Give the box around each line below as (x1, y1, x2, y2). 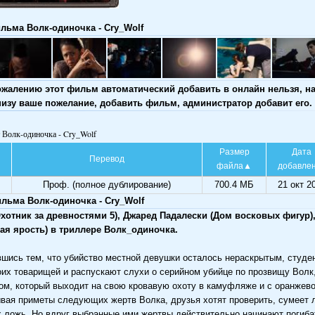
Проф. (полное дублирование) (43, 179, 171, 190)
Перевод (89, 154, 124, 164)
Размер (219, 147, 250, 157)
